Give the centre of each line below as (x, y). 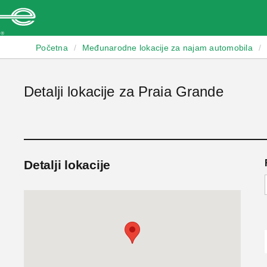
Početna (52, 48)
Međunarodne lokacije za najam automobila (167, 48)
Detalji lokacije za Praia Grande (124, 91)
